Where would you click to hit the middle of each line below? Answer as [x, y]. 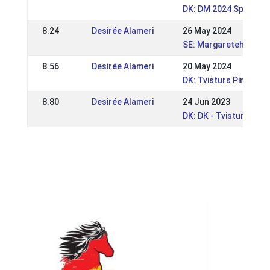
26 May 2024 [207, 31]
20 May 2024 [207, 66]
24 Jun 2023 [206, 102]
